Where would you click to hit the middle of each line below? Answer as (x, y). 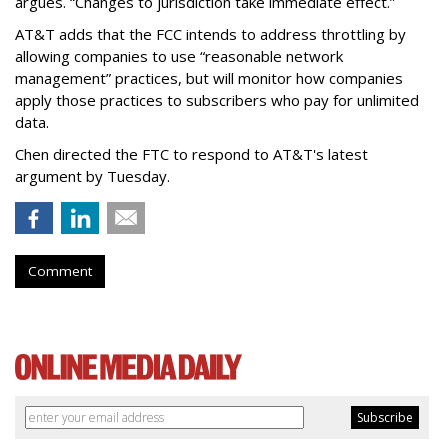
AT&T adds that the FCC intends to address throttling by (210, 34)
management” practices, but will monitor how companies (209, 78)
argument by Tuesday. (92, 176)
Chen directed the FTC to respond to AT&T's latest (191, 154)
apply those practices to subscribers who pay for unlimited (217, 100)
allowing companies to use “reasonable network (179, 56)
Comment (60, 271)
